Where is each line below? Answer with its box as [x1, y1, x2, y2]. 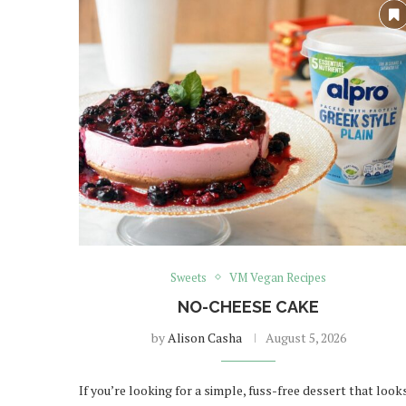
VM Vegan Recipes [229, 268, 327, 285]
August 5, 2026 [265, 328, 346, 346]
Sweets [170, 268, 208, 285]
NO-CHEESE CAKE [178, 296, 320, 316]
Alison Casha [167, 328, 242, 346]
